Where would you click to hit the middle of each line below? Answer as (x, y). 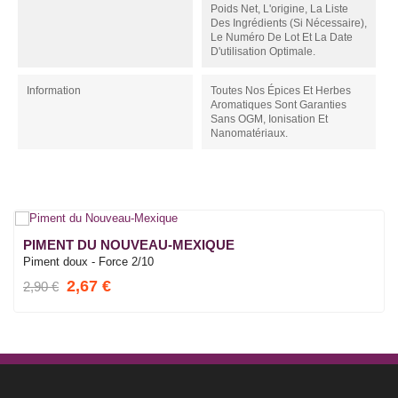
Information (54, 91)
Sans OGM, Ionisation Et (269, 119)
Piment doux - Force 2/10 (88, 262)
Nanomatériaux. (249, 134)
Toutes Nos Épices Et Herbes (280, 91)
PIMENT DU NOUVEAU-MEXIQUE (129, 245)
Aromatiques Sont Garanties (278, 105)
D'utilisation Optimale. (263, 52)
